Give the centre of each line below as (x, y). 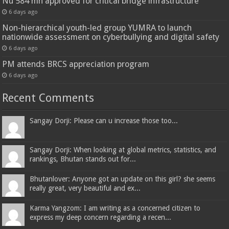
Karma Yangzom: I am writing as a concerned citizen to (115, 208)
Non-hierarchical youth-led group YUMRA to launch (97, 28)
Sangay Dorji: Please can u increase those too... (104, 121)
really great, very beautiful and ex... (85, 188)
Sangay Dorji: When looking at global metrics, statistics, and (123, 150)
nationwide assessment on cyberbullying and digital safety (111, 37)
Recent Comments (48, 98)
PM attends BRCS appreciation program (76, 64)
